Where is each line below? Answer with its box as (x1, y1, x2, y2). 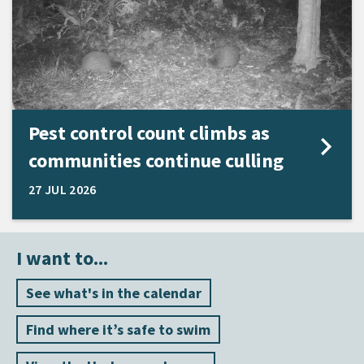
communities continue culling (28, 147, 284, 173)
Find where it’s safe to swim (26, 319, 210, 339)
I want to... (16, 245, 108, 271)
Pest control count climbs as (28, 119, 270, 145)
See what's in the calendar (26, 283, 201, 302)
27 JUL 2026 (28, 180, 97, 197)
